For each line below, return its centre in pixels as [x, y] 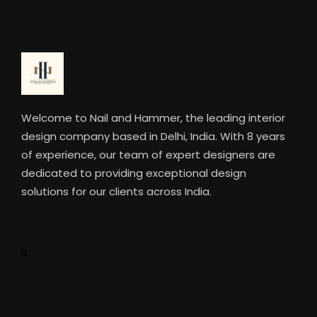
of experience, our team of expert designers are [148, 155]
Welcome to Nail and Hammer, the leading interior [153, 118]
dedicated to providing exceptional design [134, 173]
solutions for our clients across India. [116, 192]
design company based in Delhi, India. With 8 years [153, 137]
